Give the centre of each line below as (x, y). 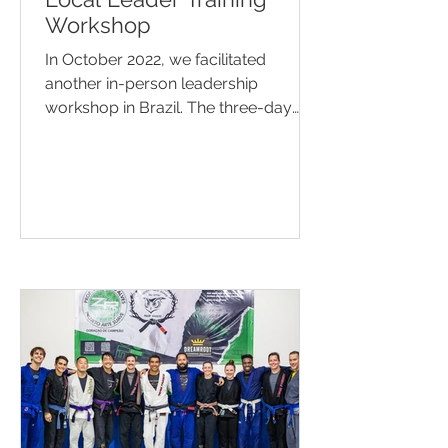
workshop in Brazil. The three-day (168, 107)
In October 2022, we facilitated (155, 59)
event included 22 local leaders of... (172, 131)
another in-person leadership (151, 83)
